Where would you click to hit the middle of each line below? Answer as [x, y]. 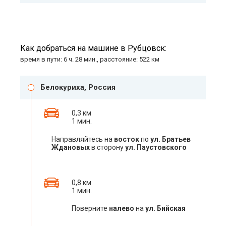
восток [127, 139]
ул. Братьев [171, 139]
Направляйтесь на [83, 139]
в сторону [107, 147]
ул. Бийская [165, 208]
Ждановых [71, 147]
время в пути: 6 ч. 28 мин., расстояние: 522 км [90, 59]
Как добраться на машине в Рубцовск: [93, 48]
